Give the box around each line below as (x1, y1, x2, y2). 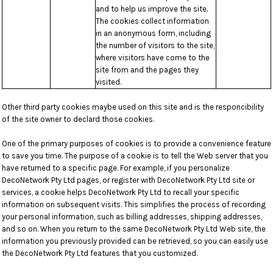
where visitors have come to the (96, 53, 210, 62)
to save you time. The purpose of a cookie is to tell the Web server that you (2, 151, 268, 160)
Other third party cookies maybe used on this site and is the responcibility (2, 102, 264, 112)
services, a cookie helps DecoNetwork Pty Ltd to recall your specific (2, 188, 239, 197)
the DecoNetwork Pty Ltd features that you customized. (2, 249, 197, 258)
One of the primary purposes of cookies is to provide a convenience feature (2, 139, 271, 148)
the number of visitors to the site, (96, 41, 214, 50)
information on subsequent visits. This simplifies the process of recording (2, 200, 266, 209)
